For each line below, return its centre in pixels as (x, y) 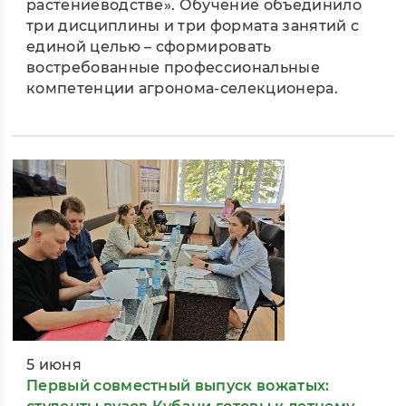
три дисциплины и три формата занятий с (193, 26)
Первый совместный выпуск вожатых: (178, 386)
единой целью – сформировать (149, 47)
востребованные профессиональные (173, 68)
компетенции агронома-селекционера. (182, 89)
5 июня (54, 365)
